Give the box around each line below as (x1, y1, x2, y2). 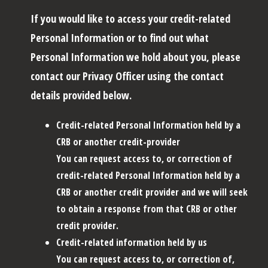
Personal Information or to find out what (31, 30, 209, 45)
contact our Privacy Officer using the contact (31, 68, 224, 83)
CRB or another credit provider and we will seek (56, 185, 248, 199)
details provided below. (31, 87, 132, 102)
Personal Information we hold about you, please (31, 49, 240, 64)
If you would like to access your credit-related (31, 11, 230, 26)
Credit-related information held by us (56, 235, 207, 249)
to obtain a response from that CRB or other (56, 202, 237, 215)
